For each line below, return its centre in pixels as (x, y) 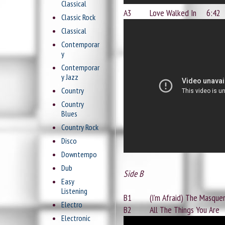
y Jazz (70, 77)
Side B (133, 174)
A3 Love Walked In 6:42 (172, 13)
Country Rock (80, 127)
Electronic (76, 218)
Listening (74, 191)
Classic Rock (78, 17)
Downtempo (79, 154)
